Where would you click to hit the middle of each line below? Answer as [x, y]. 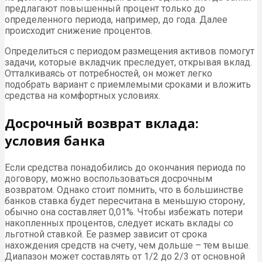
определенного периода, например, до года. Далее [116, 19]
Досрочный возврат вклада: [102, 123]
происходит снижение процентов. [79, 30]
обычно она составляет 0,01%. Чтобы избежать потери [124, 212]
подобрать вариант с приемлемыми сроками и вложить [128, 84]
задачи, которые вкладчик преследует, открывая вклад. [128, 62]
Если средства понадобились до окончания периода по [125, 167]
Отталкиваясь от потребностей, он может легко [108, 73]
